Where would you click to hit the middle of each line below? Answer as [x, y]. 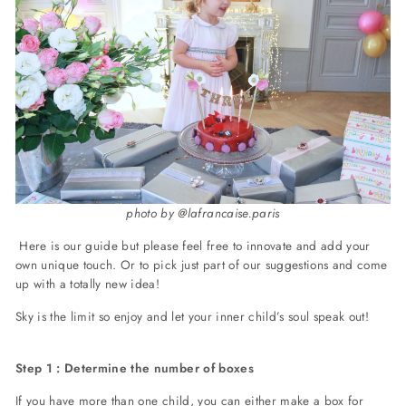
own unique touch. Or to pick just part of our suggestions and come [202, 264]
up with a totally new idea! [88, 283]
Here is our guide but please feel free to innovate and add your [193, 245]
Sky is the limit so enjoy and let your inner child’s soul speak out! [193, 316]
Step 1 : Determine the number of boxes [135, 367]
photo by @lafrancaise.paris [203, 213]
